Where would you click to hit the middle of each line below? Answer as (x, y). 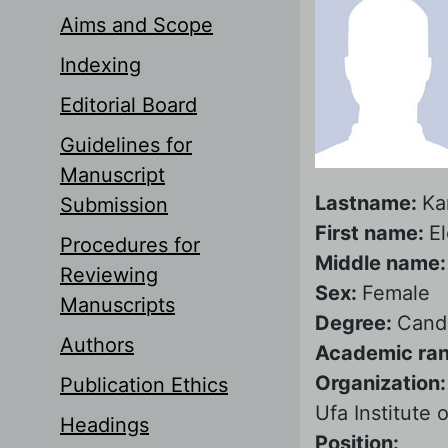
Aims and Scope (136, 24)
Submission (114, 204)
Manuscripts (117, 304)
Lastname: (368, 202)
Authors (97, 344)
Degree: (356, 322)
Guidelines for (126, 144)
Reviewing (109, 274)
